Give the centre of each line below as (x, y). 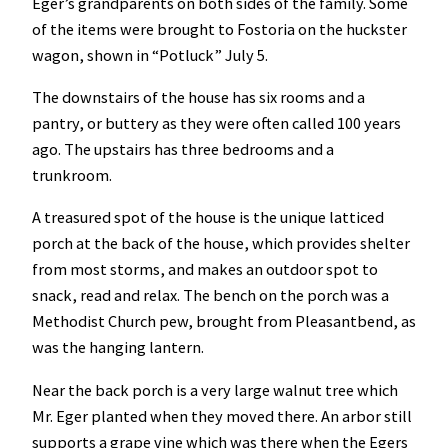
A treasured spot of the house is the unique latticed (208, 217)
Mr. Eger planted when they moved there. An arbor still (222, 415)
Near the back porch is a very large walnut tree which (215, 389)
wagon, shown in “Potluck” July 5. (150, 54)
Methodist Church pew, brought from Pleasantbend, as (224, 321)
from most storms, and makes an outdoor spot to (205, 269)
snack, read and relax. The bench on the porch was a (210, 295)
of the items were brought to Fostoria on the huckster (219, 28)
